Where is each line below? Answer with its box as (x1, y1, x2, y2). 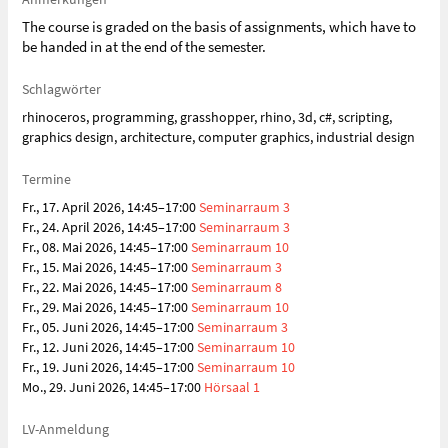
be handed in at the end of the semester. (22, 37, 266, 56)
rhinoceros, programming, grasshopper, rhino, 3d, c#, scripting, (22, 108, 392, 126)
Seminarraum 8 (191, 278, 282, 296)
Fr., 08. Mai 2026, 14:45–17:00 (22, 238, 191, 256)
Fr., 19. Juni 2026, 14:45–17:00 (22, 358, 197, 376)
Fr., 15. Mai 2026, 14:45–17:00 (22, 258, 191, 276)
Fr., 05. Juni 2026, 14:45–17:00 (22, 318, 197, 336)
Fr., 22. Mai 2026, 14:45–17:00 (22, 278, 191, 296)
